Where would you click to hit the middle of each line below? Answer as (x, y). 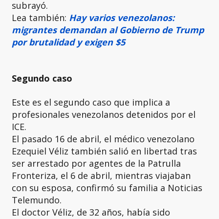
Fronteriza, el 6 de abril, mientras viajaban (101, 175)
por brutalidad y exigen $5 (68, 42)
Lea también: (40, 17)
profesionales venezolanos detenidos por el (104, 114)
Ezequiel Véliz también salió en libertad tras (104, 151)
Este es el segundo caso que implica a (91, 102)
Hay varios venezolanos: (122, 17)
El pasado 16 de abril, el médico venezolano (103, 139)
